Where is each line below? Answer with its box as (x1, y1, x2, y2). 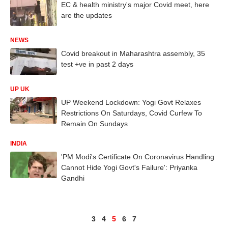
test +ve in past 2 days (61, 60, 133, 68)
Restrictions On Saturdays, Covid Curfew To (61, 108, 202, 117)
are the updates (61, 11, 112, 20)
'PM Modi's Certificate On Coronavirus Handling (61, 152, 214, 161)
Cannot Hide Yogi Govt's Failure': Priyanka (61, 163, 197, 172)
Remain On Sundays (61, 119, 128, 128)
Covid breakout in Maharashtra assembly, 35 (61, 49, 205, 58)
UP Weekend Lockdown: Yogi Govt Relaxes (61, 98, 201, 106)
